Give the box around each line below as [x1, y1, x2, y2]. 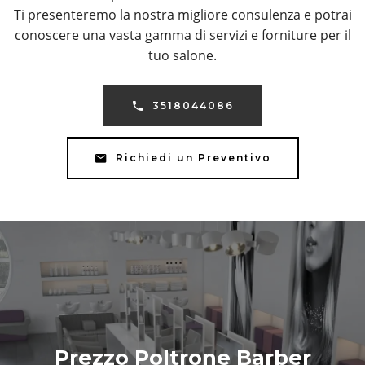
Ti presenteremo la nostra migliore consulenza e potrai [13, 6, 352, 24]
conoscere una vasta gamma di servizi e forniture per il [14, 26, 351, 45]
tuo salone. [148, 46, 217, 65]
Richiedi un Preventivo [115, 151, 271, 164]
